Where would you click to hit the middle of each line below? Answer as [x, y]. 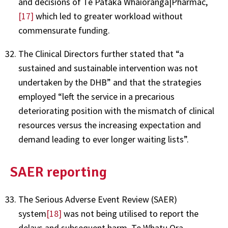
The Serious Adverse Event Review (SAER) [98, 199]
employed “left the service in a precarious [96, 97]
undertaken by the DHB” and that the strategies [110, 82]
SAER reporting [59, 172]
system [32, 213]
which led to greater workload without [108, 16]
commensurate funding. [64, 31]
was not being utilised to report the [130, 213]
